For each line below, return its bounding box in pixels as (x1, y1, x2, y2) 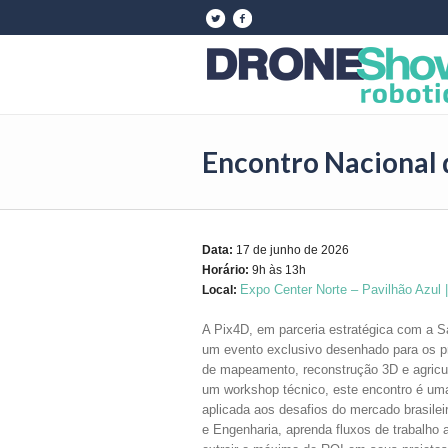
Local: (202, 283, 237, 297)
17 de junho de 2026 (233, 243, 349, 257)
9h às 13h (249, 263, 306, 277)
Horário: (202, 263, 249, 277)
